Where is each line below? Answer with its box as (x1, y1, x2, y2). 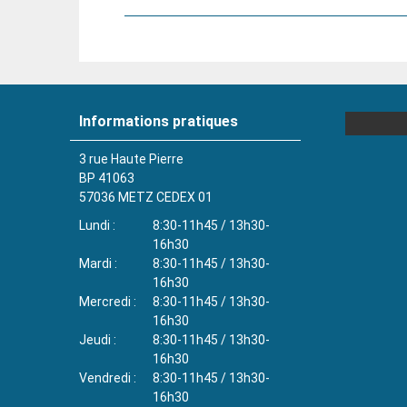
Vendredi (79, 370, 131, 385)
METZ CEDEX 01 (118, 189, 213, 204)
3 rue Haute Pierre (79, 151, 184, 166)
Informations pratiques (79, 112, 238, 130)
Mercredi (79, 293, 131, 309)
